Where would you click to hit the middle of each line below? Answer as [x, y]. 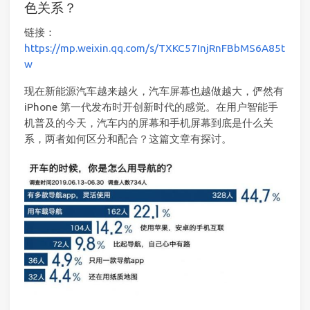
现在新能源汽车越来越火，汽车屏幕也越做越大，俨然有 [154, 91]
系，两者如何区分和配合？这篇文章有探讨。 [128, 138]
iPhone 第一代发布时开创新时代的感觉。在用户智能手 [151, 107]
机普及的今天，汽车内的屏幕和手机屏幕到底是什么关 [149, 122]
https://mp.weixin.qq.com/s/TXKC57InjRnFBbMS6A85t [155, 48]
